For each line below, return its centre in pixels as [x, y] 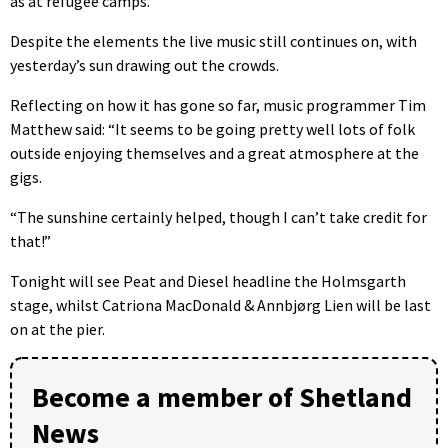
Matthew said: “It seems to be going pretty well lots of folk [212, 129]
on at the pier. [57, 329]
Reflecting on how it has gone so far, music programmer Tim [218, 105]
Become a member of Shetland [222, 397]
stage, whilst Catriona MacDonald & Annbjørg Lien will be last [220, 305]
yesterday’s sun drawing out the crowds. [144, 65]
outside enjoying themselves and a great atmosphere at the [214, 153]
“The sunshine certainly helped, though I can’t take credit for [218, 217]
